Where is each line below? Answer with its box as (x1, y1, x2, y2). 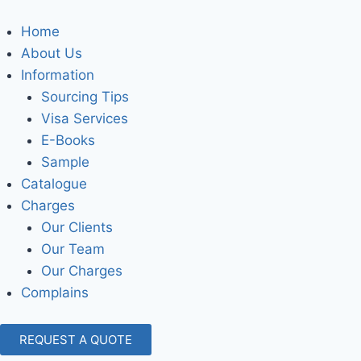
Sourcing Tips (41, 88, 129, 105)
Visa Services (41, 110, 128, 127)
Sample (41, 153, 89, 170)
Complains (20, 284, 89, 301)
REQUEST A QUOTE (19, 332, 132, 347)
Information (20, 66, 94, 83)
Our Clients (41, 218, 113, 235)
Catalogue (20, 175, 87, 192)
